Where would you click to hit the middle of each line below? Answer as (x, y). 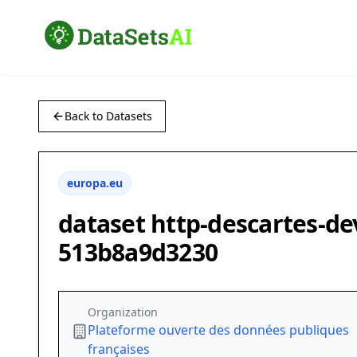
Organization (123, 312)
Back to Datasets (108, 116)
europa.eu (95, 183)
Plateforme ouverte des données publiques (218, 330)
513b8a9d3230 (138, 253)
